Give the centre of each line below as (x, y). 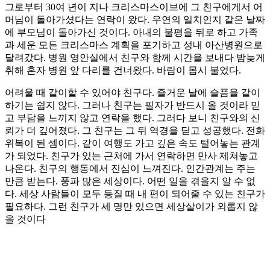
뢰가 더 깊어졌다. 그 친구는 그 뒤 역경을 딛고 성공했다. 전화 (135, 131)
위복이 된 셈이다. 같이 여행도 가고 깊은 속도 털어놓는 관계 (133, 143)
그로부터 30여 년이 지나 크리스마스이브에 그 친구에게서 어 (134, 7)
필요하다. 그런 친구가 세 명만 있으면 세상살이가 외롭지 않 (131, 207)
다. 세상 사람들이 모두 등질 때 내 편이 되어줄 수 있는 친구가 (135, 194)
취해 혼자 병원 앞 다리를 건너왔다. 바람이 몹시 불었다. (123, 71)
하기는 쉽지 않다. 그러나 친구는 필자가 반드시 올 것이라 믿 (133, 105)
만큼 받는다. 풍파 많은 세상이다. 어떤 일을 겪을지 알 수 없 (130, 181)
